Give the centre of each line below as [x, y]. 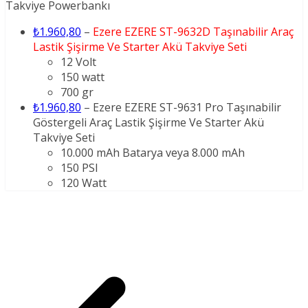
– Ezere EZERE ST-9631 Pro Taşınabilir [181, 108]
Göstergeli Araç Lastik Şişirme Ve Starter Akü [148, 123]
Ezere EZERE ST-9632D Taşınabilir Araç [193, 32]
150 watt [82, 77]
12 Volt [78, 62]
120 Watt [84, 183]
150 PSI [79, 168]
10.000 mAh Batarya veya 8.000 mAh [153, 153]
